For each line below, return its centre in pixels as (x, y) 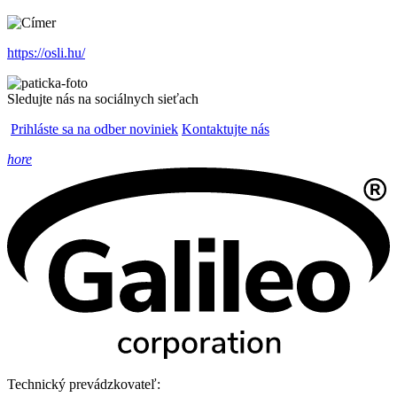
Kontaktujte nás (226, 129)
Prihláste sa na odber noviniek (94, 129)
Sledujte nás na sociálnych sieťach (103, 99)
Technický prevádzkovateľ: (84, 385)
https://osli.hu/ (46, 53)
